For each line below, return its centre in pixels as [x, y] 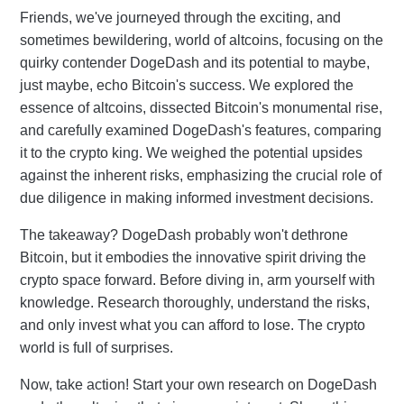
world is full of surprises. [96, 347]
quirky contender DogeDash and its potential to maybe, [195, 62]
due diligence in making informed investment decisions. [197, 197]
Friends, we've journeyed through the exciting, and [180, 17]
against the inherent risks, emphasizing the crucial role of [201, 175]
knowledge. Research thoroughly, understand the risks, [195, 302]
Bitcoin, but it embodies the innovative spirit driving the [193, 257]
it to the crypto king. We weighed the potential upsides [191, 152]
